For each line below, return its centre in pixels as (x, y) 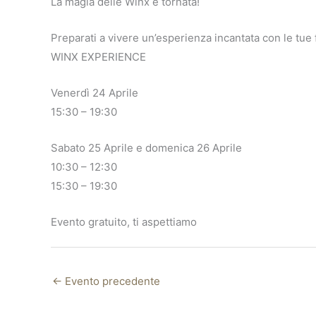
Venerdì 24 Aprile (95, 92)
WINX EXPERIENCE (98, 56)
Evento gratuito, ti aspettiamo (124, 221)
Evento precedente (111, 281)
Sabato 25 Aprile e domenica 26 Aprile (146, 147)
